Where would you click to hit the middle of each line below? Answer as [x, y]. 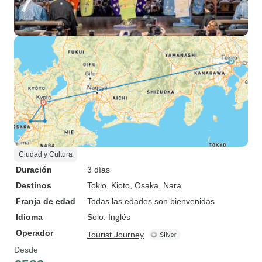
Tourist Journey [116, 235]
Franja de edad [46, 201]
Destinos [34, 185]
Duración [34, 170]
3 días [99, 170]
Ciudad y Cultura [46, 154]
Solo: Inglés [109, 217]
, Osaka [144, 185]
